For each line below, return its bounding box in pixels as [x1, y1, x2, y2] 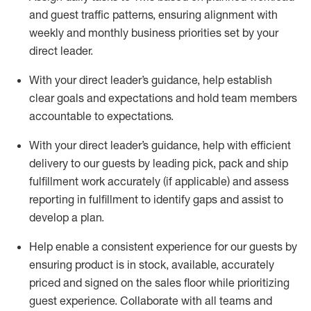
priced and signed [29, 276, 118, 289]
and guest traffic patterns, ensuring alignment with [29, 8, 278, 22]
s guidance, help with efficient [143, 138, 291, 152]
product [75, 258, 113, 271]
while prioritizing [208, 276, 289, 289]
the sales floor [136, 276, 205, 289]
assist [242, 192, 271, 206]
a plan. [72, 210, 104, 224]
